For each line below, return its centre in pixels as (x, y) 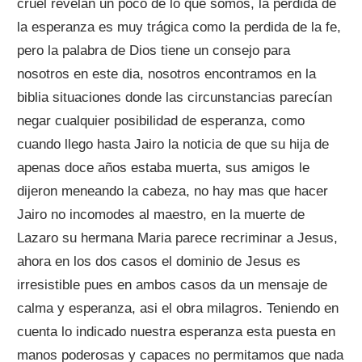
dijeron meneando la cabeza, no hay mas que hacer (173, 192)
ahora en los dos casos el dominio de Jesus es (159, 262)
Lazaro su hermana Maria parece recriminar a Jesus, (178, 238)
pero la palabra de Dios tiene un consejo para (154, 51)
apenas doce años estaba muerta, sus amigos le (164, 168)
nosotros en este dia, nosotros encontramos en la (167, 74)
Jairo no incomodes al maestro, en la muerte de (161, 215)
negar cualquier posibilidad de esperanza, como (161, 121)
